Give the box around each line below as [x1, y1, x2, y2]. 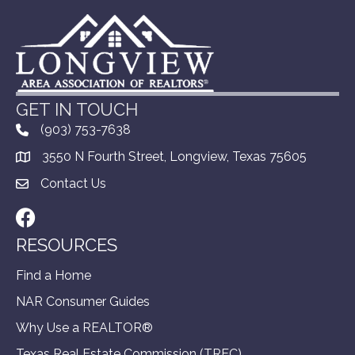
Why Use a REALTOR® [16, 320, 153, 336]
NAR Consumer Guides [16, 294, 150, 310]
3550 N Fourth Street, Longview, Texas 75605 [42, 149, 307, 165]
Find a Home [16, 268, 91, 284]
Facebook [15, 208, 74, 224]
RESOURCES [16, 235, 117, 256]
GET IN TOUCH [16, 99, 138, 120]
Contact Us [40, 176, 106, 192]
